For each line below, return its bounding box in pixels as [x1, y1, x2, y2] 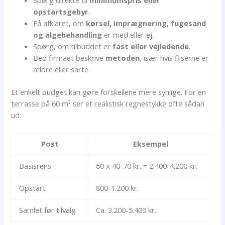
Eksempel [133, 139, 169, 149]
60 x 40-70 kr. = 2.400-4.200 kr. [96, 161, 198, 171]
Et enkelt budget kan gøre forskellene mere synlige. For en [11, 86, 206, 97]
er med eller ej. [102, 30, 154, 40]
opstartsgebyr [33, 7, 89, 17]
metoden [105, 53, 140, 63]
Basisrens [19, 161, 52, 171]
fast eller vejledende [113, 41, 189, 51]
